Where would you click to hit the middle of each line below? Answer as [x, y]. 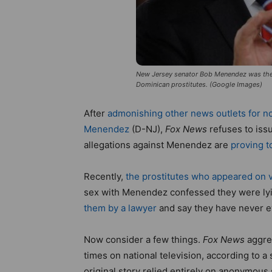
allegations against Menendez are [157, 145]
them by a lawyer [120, 208]
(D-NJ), [148, 129]
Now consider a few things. [143, 240]
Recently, [105, 176]
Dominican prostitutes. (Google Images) [199, 84]
